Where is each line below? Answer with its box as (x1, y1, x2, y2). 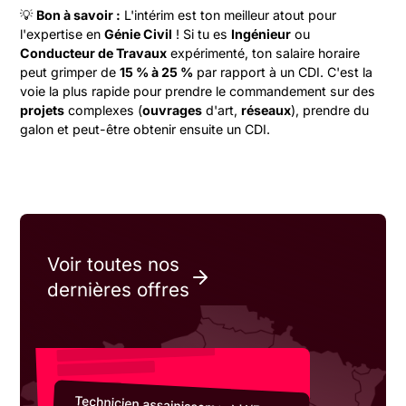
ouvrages (142, 102, 203, 118)
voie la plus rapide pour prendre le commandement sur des (20, 83, 376, 99)
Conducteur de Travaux (20, 45, 168, 61)
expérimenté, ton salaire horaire (167, 45, 361, 61)
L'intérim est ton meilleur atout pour (121, 7, 337, 23)
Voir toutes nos (47, 253, 180, 275)
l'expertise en (20, 26, 105, 42)
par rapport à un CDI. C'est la (193, 64, 373, 80)
